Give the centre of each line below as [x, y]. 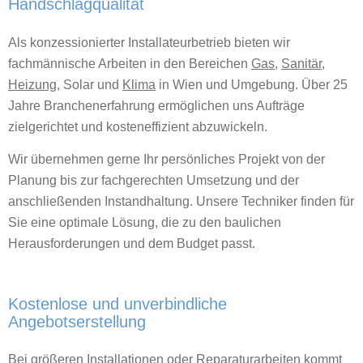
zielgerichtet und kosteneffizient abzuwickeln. [138, 127]
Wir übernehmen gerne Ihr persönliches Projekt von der [167, 159]
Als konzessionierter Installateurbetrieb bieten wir [149, 43]
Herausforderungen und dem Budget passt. [132, 243]
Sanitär [301, 64]
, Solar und [90, 85]
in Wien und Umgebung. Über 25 [252, 85]
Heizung [32, 85]
